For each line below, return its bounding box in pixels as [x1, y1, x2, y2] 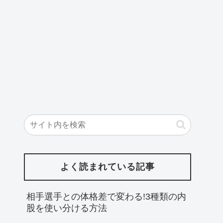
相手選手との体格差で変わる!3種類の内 [26, 191, 186, 202]
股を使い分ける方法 [26, 203, 107, 213]
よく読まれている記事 [60, 162, 155, 172]
